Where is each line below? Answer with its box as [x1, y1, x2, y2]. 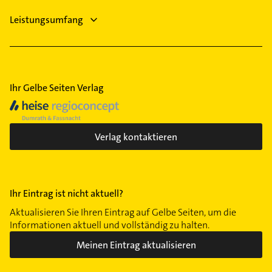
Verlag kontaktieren [95, 130, 177, 143]
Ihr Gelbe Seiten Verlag [10, 81, 104, 94]
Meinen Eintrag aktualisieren [76, 238, 196, 251]
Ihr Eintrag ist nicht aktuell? [10, 187, 123, 200]
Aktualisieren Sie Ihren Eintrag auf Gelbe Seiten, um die [10, 206, 236, 219]
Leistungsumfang [10, 13, 83, 26]
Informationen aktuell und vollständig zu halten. [10, 219, 209, 232]
